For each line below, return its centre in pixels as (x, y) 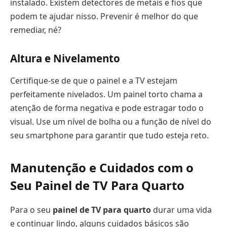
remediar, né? (36, 30)
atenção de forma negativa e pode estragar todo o (107, 108)
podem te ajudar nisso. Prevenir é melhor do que (104, 16)
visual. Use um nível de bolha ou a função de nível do (111, 121)
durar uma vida (181, 210)
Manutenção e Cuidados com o (102, 167)
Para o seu (31, 210)
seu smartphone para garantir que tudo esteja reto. (109, 135)
